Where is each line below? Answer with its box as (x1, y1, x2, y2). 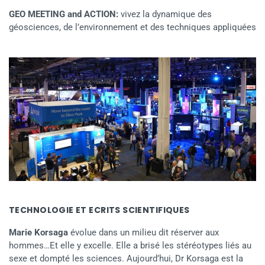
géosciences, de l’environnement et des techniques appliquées (9, 21, 256, 33)
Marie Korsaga (9, 227, 68, 238)
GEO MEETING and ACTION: (9, 8, 118, 20)
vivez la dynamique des (118, 8, 212, 20)
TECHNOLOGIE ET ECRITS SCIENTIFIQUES (9, 203, 190, 216)
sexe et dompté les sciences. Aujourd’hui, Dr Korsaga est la (9, 253, 243, 264)
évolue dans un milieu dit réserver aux (68, 227, 219, 238)
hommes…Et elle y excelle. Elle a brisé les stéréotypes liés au (9, 240, 251, 251)
